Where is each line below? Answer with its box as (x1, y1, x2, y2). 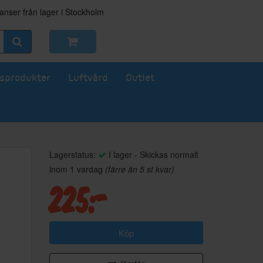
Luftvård (68, 72, 108, 83)
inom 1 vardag (49, 163, 105, 175)
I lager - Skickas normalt (106, 149, 198, 160)
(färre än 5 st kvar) (104, 163, 174, 175)
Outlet (126, 72, 154, 83)
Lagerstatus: (49, 149, 98, 160)
